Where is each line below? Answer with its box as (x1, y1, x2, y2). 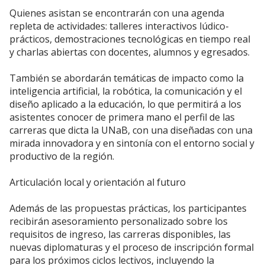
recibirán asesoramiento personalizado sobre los (9, 214, 228, 228)
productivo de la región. (9, 149, 114, 163)
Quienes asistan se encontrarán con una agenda (9, 6, 224, 20)
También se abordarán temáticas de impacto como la (9, 71, 244, 85)
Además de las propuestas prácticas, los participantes (9, 201, 247, 215)
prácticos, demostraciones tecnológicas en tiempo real (9, 32, 250, 46)
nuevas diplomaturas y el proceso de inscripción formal (9, 240, 254, 254)
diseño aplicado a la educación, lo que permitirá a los (9, 97, 241, 111)
